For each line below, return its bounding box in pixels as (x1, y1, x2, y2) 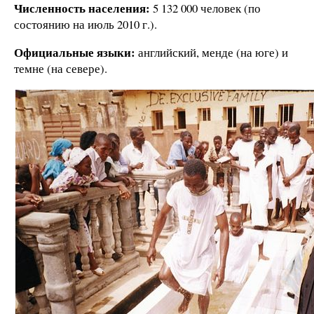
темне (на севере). (14, 60, 107, 76)
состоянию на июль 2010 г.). (14, 16, 157, 33)
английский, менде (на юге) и (135, 43, 288, 60)
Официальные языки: (14, 43, 135, 61)
